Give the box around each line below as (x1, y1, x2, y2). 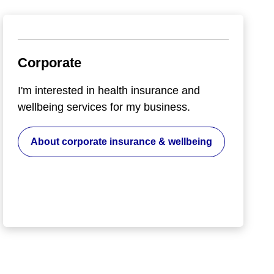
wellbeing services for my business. (17, 100, 190, 113)
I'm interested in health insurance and (17, 84, 200, 97)
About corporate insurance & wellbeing (30, 136, 212, 147)
